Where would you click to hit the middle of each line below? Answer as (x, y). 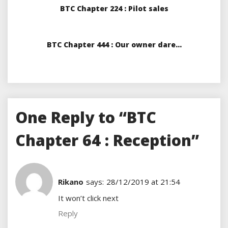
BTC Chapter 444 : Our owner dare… (114, 45)
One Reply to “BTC (86, 118)
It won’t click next (88, 198)
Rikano (71, 181)
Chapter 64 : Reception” (107, 140)
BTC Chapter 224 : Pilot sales (114, 9)
